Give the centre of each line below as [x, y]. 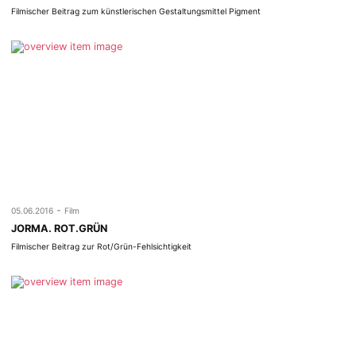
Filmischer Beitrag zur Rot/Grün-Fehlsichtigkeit [102, 247]
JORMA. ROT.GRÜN [60, 228]
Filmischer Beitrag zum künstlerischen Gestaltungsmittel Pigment [136, 12]
